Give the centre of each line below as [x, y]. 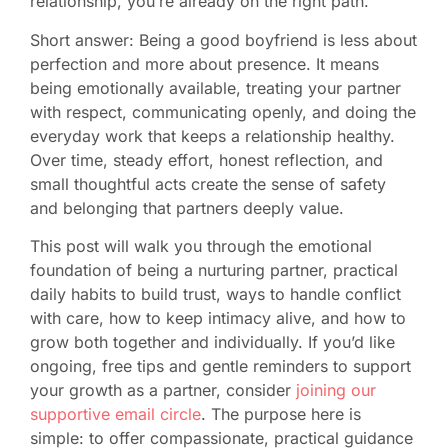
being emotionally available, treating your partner [215, 87]
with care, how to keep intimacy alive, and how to [218, 317]
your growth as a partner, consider [163, 389]
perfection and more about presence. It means [204, 63]
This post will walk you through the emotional [201, 245]
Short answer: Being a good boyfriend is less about [223, 39]
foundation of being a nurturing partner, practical [214, 269]
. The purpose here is [281, 413]
